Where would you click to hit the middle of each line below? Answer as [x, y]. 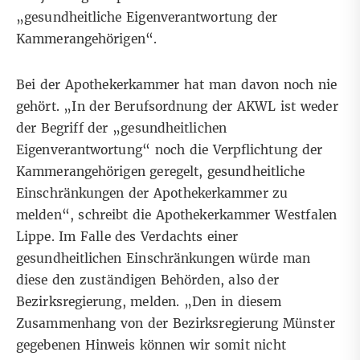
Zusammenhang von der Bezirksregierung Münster [176, 324]
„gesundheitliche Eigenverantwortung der [147, 18]
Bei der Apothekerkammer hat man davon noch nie [177, 85]
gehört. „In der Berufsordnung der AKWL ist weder [177, 107]
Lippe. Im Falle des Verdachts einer [127, 237]
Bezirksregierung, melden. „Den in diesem [149, 302]
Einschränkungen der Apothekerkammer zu [152, 194]
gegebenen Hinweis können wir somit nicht [151, 346]
